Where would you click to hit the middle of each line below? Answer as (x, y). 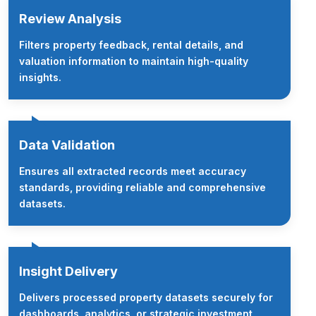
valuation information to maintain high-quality (134, 61)
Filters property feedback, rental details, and (131, 44)
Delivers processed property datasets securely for (146, 297)
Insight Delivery (68, 271)
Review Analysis (70, 18)
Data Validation (67, 145)
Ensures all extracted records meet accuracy (133, 171)
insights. (40, 77)
